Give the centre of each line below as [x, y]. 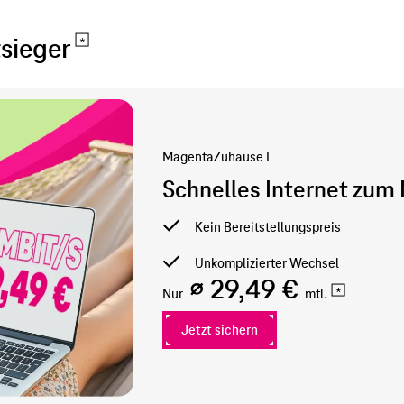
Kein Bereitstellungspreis [268, 227]
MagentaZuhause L [217, 156]
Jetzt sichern [220, 330]
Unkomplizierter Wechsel [267, 263]
